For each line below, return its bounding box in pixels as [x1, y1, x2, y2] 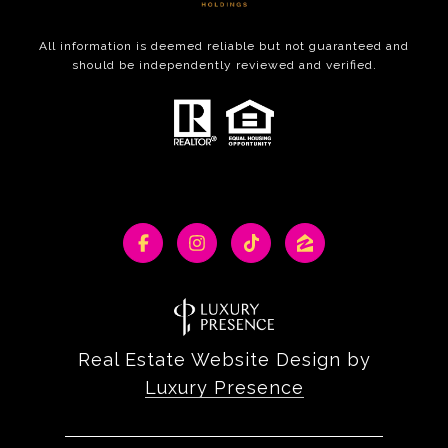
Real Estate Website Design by [77, 349, 371, 371]
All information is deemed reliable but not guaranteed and [39, 38, 409, 53]
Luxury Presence [144, 377, 304, 399]
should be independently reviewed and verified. [71, 57, 377, 72]
